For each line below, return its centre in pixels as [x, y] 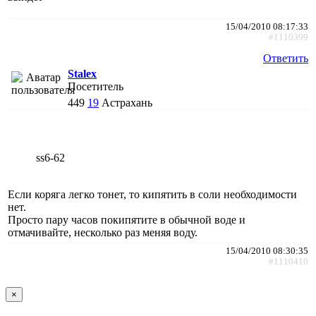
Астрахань [127, 102]
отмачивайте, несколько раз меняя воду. [103, 232]
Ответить [286, 58]
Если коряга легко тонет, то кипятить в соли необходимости [152, 194]
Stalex [82, 73]
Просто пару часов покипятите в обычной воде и [127, 219]
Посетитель [96, 86]
